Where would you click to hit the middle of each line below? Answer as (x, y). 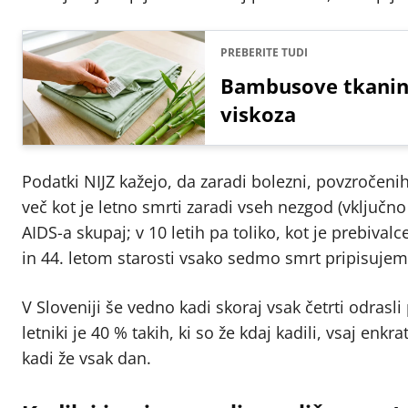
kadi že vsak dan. (87, 358)
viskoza (258, 114)
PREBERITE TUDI (264, 53)
